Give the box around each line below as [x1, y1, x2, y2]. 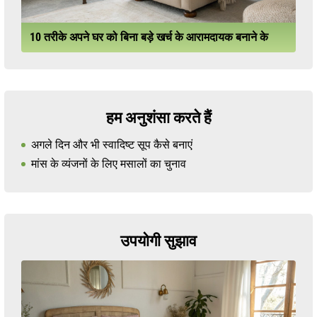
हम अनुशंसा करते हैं [105, 108, 212, 127]
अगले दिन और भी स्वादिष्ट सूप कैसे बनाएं [31, 137, 192, 151]
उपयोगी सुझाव [120, 231, 197, 250]
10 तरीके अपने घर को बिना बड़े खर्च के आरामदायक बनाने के [30, 30, 268, 44]
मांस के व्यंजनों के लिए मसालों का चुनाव [31, 156, 186, 171]
